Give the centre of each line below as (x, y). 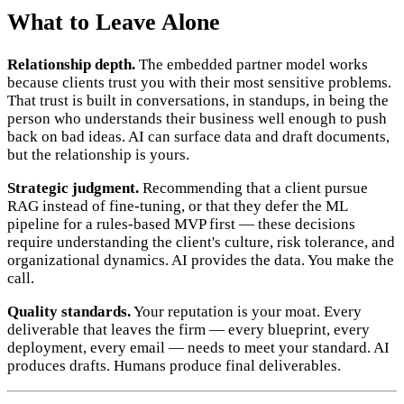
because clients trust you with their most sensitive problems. (199, 82)
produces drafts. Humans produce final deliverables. (174, 365)
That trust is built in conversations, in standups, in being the (198, 100)
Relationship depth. (71, 64)
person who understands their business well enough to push (197, 118)
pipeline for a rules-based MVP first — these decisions (181, 224)
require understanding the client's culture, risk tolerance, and (201, 242)
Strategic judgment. (73, 188)
